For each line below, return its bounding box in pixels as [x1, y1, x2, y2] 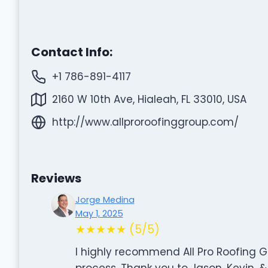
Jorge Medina [75, 193, 135, 206]
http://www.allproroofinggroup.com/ [51, 114, 239, 129]
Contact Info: [31, 43, 112, 60]
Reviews [31, 169, 81, 187]
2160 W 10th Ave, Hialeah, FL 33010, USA [51, 92, 246, 106]
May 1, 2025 [75, 207, 123, 220]
